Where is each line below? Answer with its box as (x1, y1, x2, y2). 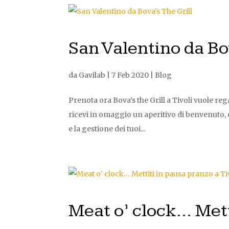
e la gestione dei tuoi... (68, 124, 146, 133)
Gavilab (79, 71, 106, 80)
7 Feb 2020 (111, 71, 149, 80)
